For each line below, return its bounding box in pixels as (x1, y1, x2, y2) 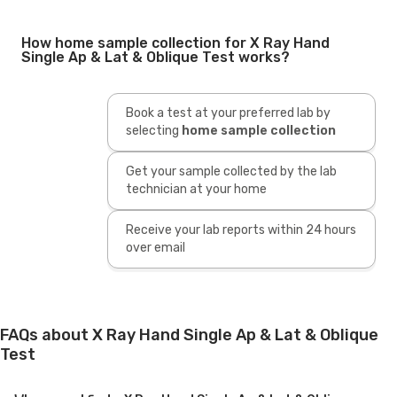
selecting (125, 122, 179, 138)
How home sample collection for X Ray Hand (21, 34, 330, 51)
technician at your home (125, 181, 267, 197)
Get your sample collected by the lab (125, 163, 337, 179)
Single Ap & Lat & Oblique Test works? (21, 48, 290, 66)
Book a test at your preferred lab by (125, 105, 331, 121)
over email (125, 239, 185, 255)
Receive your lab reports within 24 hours (125, 222, 356, 237)
